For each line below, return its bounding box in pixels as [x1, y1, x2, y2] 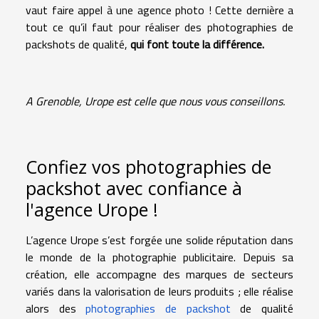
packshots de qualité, [26, 35, 127, 53]
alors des [26, 299, 86, 317]
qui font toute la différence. [127, 35, 264, 53]
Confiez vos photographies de [26, 154, 271, 179]
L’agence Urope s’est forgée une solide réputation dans [26, 231, 293, 249]
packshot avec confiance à [26, 175, 242, 200]
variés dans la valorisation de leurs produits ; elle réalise [26, 282, 293, 300]
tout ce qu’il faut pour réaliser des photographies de [26, 18, 293, 36]
